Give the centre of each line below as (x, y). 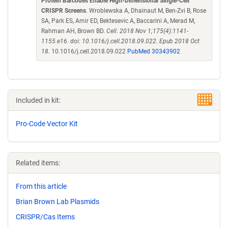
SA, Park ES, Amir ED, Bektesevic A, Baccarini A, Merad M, (118, 21)
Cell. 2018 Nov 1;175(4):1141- (147, 31)
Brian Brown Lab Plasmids (58, 201)
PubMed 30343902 (154, 51)
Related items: (38, 163)
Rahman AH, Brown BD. (74, 31)
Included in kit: (38, 100)
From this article (41, 186)
